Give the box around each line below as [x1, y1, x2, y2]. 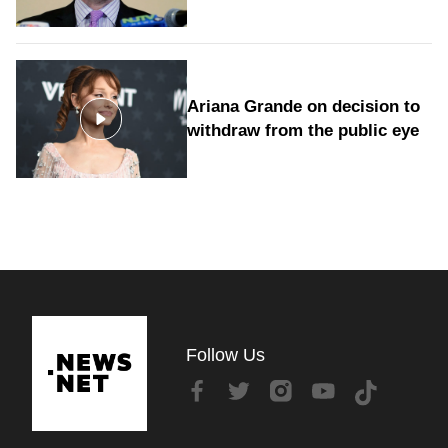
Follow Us [185, 345, 265, 366]
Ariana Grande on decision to [186, 97, 420, 117]
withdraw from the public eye [186, 121, 419, 141]
